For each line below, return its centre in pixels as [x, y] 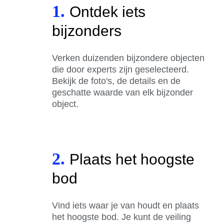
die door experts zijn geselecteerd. [120, 69]
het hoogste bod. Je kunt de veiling [121, 217]
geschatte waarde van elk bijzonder [122, 92]
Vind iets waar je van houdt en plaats [125, 205]
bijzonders [87, 30]
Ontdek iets [107, 11]
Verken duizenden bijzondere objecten [128, 58]
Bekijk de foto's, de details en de [116, 81]
